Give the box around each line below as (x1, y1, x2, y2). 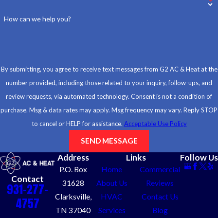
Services (98, 205, 126, 215)
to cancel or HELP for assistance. (31, 119, 124, 127)
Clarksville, (54, 192, 91, 201)
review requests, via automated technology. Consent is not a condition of (6, 92, 131, 100)
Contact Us (141, 192, 179, 201)
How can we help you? (3, 14, 71, 23)
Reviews (146, 178, 174, 187)
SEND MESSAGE (80, 136, 138, 145)
